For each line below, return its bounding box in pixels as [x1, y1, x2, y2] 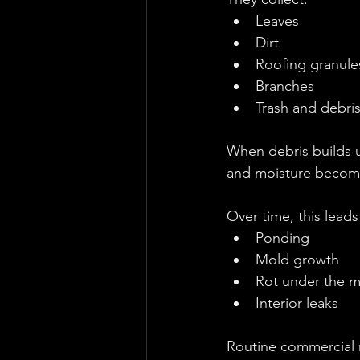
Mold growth [256, 251, 339, 269]
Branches [256, 77, 314, 96]
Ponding [256, 229, 309, 247]
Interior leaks [256, 294, 338, 313]
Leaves [256, 12, 299, 31]
